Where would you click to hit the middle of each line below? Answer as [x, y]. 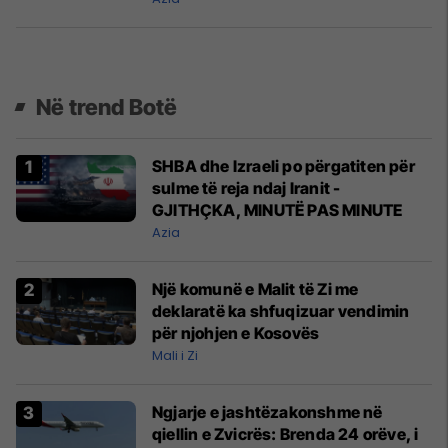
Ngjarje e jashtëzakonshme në [267, 411]
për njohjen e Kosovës [236, 332]
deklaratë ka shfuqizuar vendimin [281, 310]
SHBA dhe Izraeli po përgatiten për [283, 165]
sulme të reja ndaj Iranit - [246, 187]
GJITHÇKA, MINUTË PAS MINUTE [277, 209]
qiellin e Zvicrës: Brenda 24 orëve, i [285, 433]
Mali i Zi [175, 355]
